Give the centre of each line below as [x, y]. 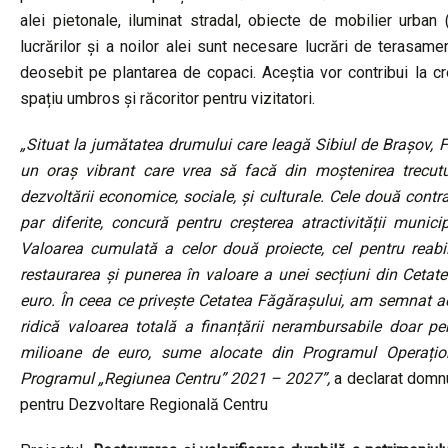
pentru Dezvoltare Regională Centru [144, 404]
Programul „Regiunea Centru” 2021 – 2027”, [177, 378]
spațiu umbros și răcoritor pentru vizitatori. [167, 98]
